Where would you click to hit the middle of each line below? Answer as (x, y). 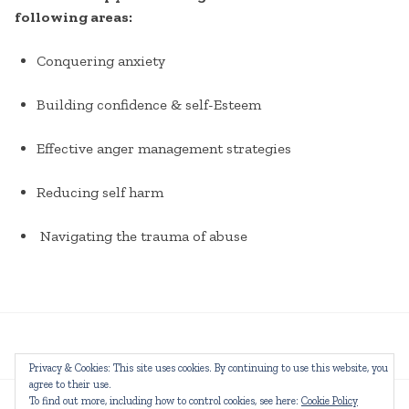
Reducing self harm (100, 192)
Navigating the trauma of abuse (142, 236)
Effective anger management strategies (164, 148)
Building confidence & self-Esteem (149, 105)
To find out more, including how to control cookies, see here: (165, 401)
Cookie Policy (330, 401)
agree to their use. (70, 384)
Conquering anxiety (101, 61)
